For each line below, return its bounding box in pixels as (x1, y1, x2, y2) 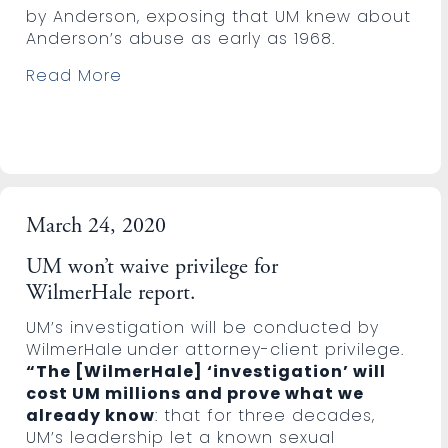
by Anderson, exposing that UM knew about (26, 4, 412, 28)
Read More (26, 63, 123, 87)
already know (26, 403, 156, 427)
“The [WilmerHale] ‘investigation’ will (26, 359, 387, 383)
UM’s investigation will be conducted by (26, 315, 380, 339)
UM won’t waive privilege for (26, 256, 279, 279)
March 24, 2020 (26, 215, 167, 238)
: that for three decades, (155, 403, 376, 427)
